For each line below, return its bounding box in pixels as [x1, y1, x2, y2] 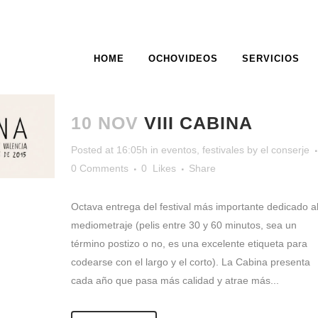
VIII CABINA [143, 113, 253, 133]
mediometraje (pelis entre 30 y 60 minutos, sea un [70, 219, 297, 231]
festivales [202, 144, 244, 155]
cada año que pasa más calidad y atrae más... [70, 275, 279, 286]
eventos [160, 144, 197, 155]
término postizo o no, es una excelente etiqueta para [70, 238, 307, 249]
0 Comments [70, 163, 128, 174]
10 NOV [70, 113, 138, 133]
